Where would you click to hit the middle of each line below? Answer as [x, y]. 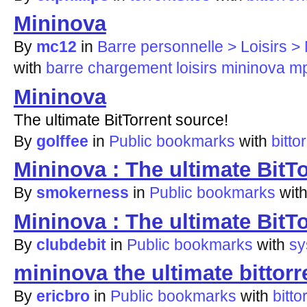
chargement [130, 68]
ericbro [63, 296]
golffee [62, 141]
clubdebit [71, 244]
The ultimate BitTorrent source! [121, 120]
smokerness [82, 193]
